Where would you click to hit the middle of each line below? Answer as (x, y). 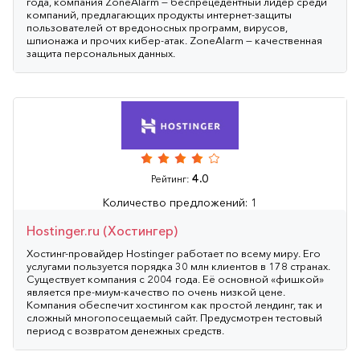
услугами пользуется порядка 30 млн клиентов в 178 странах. (178, 266)
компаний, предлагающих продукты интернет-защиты (159, 14)
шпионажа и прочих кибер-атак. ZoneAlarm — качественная (174, 40)
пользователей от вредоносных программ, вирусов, (157, 27)
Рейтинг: (172, 178)
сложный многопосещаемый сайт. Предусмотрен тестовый (174, 317)
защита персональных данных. (101, 53)
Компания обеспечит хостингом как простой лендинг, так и (174, 304)
